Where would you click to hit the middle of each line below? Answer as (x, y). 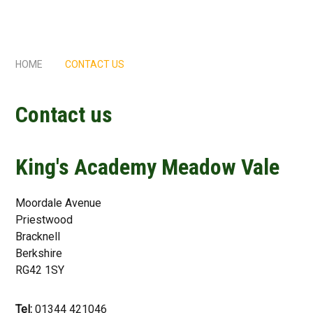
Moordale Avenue (59, 203)
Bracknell (38, 236)
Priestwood (44, 219)
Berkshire (39, 253)
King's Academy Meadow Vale (148, 167)
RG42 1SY (40, 270)
